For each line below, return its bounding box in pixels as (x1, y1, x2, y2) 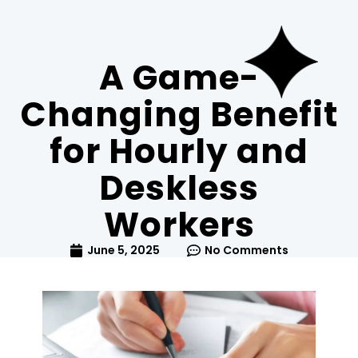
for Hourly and (50, 127, 308, 175)
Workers (103, 201, 255, 249)
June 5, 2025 (87, 242, 160, 258)
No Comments (205, 242, 288, 258)
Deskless (99, 164, 259, 212)
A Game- (98, 54, 260, 101)
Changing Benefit (20, 90, 338, 138)
